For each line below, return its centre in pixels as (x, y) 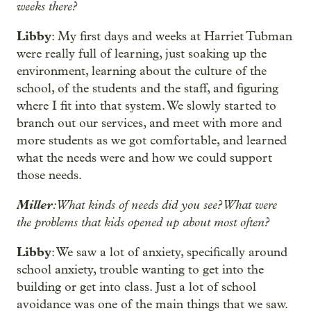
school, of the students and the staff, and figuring (148, 89)
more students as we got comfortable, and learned (152, 141)
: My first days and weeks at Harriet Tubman (172, 36)
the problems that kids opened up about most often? (143, 222)
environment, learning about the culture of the (142, 71)
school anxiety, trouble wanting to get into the (140, 270)
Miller (35, 205)
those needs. (49, 175)
